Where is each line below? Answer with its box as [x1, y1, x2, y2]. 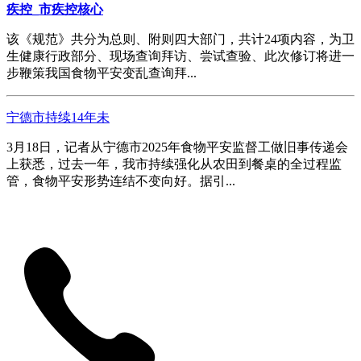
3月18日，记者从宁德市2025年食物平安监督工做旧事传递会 [6, 139, 348, 154]
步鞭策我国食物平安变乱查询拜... [6, 65, 197, 80]
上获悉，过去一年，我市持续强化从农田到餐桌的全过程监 [6, 156, 342, 171]
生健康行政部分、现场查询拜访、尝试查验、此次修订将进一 [6, 48, 355, 63]
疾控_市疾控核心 [6, 2, 103, 16]
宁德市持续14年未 [6, 110, 110, 124]
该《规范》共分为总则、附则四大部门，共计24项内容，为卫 [6, 31, 355, 46]
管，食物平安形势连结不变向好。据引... [6, 173, 235, 188]
